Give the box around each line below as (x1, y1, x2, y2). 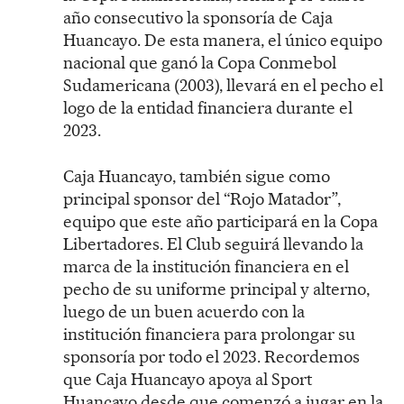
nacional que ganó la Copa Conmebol (63, 51, 336, 73)
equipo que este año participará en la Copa (63, 210, 378, 232)
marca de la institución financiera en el (63, 255, 349, 277)
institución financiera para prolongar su (63, 323, 355, 344)
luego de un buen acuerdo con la (63, 300, 305, 322)
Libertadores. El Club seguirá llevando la (63, 233, 363, 254)
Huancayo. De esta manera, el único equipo (63, 29, 382, 50)
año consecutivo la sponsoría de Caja (63, 6, 333, 28)
